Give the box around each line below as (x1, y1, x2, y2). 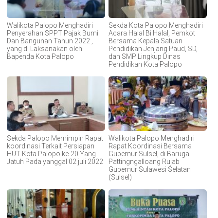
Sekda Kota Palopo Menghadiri (108, 21, 203, 29)
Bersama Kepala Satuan (108, 36, 182, 45)
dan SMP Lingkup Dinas (108, 52, 181, 60)
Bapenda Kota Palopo (6, 52, 74, 60)
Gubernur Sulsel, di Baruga (108, 149, 189, 158)
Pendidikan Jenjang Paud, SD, (108, 44, 198, 53)
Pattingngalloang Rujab (108, 157, 180, 165)
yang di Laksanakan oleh (6, 44, 82, 53)
